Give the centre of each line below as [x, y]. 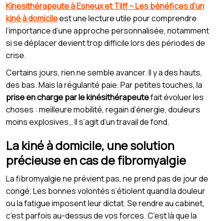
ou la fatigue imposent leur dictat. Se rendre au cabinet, [105, 203]
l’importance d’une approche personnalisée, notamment [108, 30]
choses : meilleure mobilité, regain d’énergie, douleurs [103, 109]
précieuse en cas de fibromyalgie [96, 160]
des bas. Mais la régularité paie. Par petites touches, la [104, 85]
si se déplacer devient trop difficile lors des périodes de [106, 43]
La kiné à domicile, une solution [90, 145]
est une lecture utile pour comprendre [127, 18]
